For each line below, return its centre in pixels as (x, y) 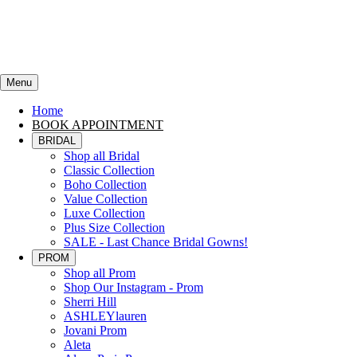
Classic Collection (109, 170)
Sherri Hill (90, 302)
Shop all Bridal (102, 156)
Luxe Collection (104, 213)
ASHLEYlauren (105, 316)
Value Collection (106, 199)
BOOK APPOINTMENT (98, 125)
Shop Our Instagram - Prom (133, 287)
